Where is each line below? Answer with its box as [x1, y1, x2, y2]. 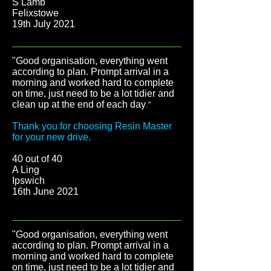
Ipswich [12, 175, 45, 186]
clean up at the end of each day [12, 99, 146, 109]
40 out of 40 [12, 154, 65, 164]
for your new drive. [12, 132, 91, 142]
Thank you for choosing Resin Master [12, 121, 172, 131]
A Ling [12, 165, 39, 175]
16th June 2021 [12, 186, 79, 197]
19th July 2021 [12, 19, 75, 29]
